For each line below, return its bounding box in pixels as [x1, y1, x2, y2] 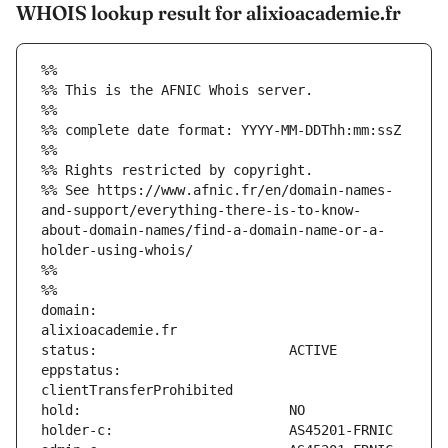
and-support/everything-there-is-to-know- [41, 202, 361, 219]
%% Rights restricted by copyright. [41, 162, 313, 179]
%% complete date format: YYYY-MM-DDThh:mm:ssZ [41, 122, 401, 139]
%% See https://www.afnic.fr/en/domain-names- [41, 182, 393, 199]
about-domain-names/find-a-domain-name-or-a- [41, 222, 385, 239]
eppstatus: [41, 362, 121, 379]
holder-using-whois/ [41, 242, 193, 259]
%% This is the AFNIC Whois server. [41, 82, 313, 99]
